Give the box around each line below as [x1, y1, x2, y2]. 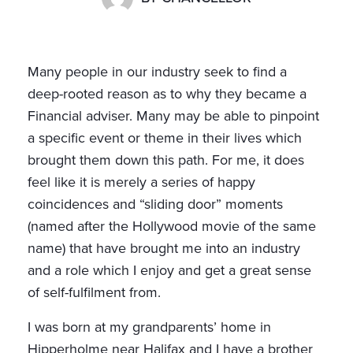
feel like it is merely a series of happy [28, 172, 255, 193]
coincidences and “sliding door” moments [28, 194, 283, 215]
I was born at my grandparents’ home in [28, 317, 271, 338]
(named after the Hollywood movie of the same [28, 216, 316, 237]
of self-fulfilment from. [28, 282, 161, 303]
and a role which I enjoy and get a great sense [28, 260, 311, 281]
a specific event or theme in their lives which [28, 128, 302, 149]
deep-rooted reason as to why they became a [28, 84, 307, 105]
